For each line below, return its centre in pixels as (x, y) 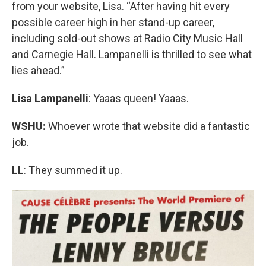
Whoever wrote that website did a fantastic (149, 126)
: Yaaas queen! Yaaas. (139, 99)
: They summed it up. (73, 170)
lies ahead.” (38, 71)
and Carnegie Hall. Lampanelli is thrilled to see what (132, 55)
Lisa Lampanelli (50, 99)
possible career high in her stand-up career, (113, 23)
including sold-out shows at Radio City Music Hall (127, 39)
